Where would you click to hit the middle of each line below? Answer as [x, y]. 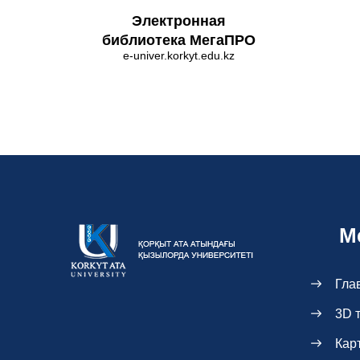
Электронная [178, 21]
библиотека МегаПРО [178, 41]
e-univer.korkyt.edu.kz [178, 56]
